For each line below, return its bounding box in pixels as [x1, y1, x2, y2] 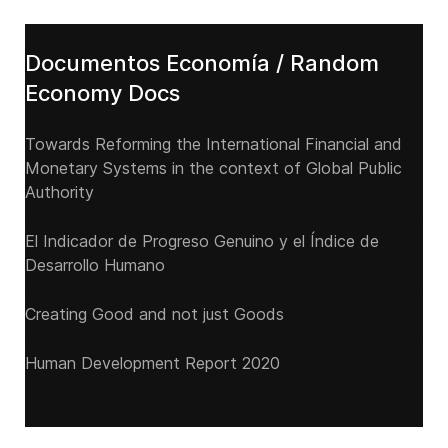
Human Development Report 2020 [25, 353, 280, 373]
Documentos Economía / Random [25, 50, 379, 76]
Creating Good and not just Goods [25, 304, 284, 324]
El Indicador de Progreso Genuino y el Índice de [25, 231, 379, 251]
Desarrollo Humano [25, 255, 165, 275]
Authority [25, 182, 94, 202]
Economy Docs [25, 80, 180, 106]
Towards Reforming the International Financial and [25, 134, 402, 154]
